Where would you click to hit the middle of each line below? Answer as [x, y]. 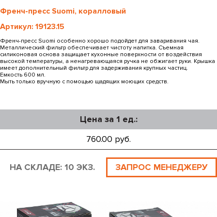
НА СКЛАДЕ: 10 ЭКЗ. [52, 167]
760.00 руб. [108, 139]
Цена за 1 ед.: [108, 119]
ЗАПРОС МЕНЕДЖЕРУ [162, 167]
